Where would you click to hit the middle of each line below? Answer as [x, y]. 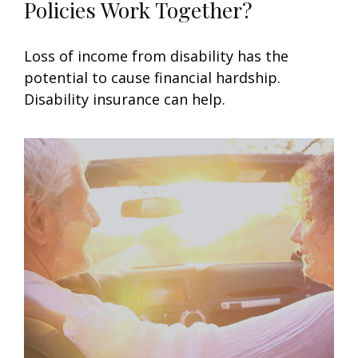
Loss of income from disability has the [156, 56]
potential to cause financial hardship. [152, 77]
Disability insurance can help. [125, 99]
